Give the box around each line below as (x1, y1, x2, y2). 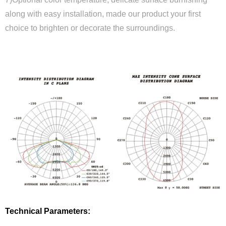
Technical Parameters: (5, 206, 90, 215)
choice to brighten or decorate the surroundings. (5, 24, 175, 32)
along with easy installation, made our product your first (5, 10, 201, 18)
